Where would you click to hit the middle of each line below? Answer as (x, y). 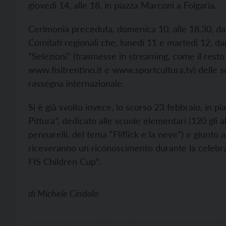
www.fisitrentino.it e (70, 70)
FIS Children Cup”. (64, 162)
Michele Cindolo (68, 193)
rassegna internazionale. (76, 83)
